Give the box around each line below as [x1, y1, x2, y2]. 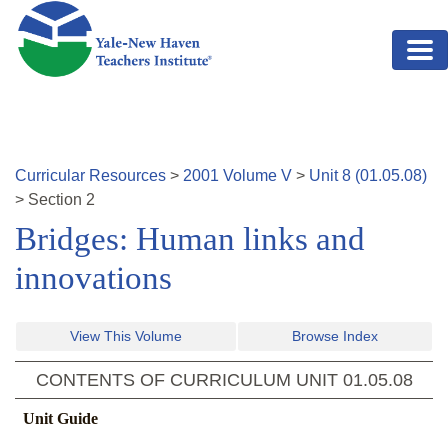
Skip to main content [15, 3, 159, 20]
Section [28, 191, 86, 209]
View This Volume [70, 328, 182, 345]
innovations [15, 260, 172, 297]
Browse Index [292, 328, 378, 345]
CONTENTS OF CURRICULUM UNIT [35, 370, 343, 391]
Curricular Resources [15, 167, 166, 185]
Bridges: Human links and [15, 221, 365, 258]
